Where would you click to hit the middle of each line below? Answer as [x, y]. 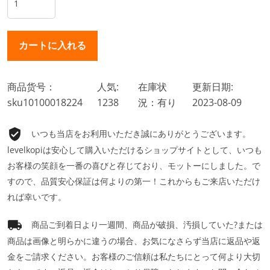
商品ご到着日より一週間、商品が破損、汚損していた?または [147, 224]
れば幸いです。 [37, 196]
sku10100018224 [45, 102]
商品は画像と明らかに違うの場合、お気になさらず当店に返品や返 [134, 241]
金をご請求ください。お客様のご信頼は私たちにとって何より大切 [134, 257]
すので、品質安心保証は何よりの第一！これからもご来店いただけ [134, 181]
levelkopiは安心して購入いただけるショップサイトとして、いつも [135, 149]
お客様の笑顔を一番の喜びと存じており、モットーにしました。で [134, 165]
